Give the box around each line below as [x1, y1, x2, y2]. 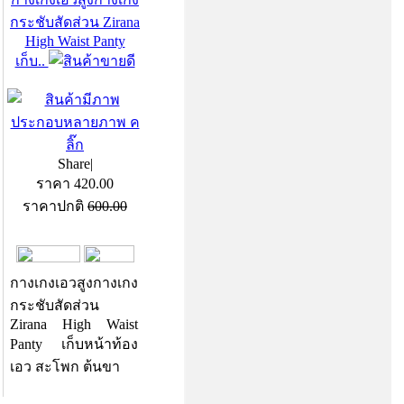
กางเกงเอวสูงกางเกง [10, 275, 138, 290]
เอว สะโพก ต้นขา [10, 359, 120, 374]
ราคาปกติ [23, 198, 87, 214]
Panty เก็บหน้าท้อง [10, 336, 138, 352]
